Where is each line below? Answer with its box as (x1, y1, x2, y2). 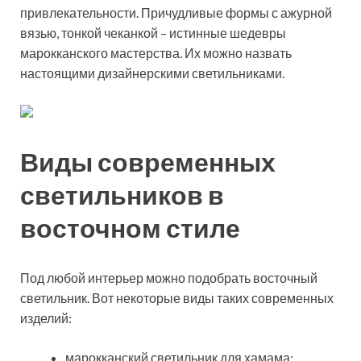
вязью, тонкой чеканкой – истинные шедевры (20, 24, 286, 40)
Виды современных (20, 146, 276, 178)
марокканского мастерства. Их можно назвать (20, 44, 292, 60)
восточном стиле (20, 212, 240, 244)
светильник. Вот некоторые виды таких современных (20, 290, 334, 306)
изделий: (20, 310, 72, 326)
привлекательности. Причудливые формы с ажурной (20, 4, 332, 20)
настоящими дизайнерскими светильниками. (20, 64, 284, 81)
